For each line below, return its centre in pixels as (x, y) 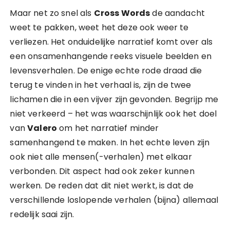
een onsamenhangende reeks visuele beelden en (111, 56)
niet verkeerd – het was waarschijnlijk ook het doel (113, 114)
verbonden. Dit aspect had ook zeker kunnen (102, 171)
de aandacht (178, 13)
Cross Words (122, 13)
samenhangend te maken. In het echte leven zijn (110, 142)
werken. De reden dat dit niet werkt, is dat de (102, 186)
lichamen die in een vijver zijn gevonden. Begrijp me (114, 99)
